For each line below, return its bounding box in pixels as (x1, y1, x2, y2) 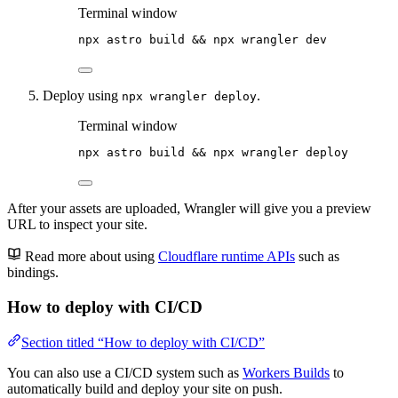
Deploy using (43, 87, 122, 103)
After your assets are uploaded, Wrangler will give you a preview (7, 200, 371, 216)
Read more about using (25, 248, 158, 264)
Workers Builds (243, 365, 330, 381)
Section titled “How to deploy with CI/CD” (21, 335, 265, 351)
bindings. (7, 264, 59, 280)
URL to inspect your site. (7, 216, 147, 232)
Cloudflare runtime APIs (158, 248, 295, 264)
